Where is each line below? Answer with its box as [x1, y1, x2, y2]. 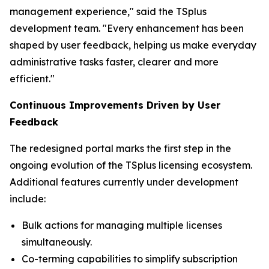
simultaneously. [22, 236, 92, 248]
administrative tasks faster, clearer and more [10, 56, 219, 68]
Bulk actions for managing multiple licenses [22, 219, 222, 231]
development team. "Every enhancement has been [10, 22, 244, 34]
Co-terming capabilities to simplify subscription [22, 253, 238, 265]
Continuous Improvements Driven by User [10, 99, 220, 111]
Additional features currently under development [10, 176, 238, 188]
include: [10, 193, 46, 205]
